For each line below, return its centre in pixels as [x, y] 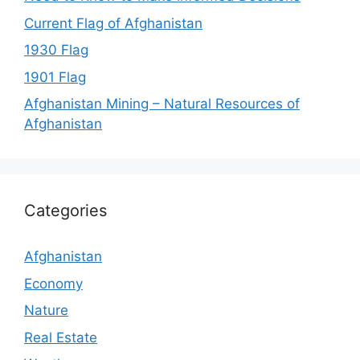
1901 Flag [55, 77]
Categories [65, 211]
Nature [46, 311]
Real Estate [61, 337]
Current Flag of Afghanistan [113, 23]
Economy [53, 283]
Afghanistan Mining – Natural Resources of [162, 104]
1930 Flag [56, 50]
